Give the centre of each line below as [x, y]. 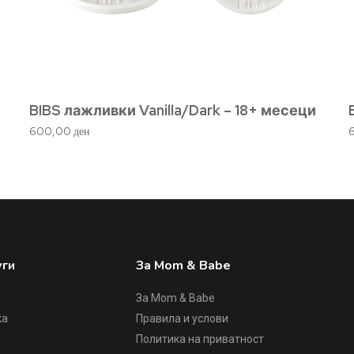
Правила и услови [182, 318]
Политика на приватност [200, 339]
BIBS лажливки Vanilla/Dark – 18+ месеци [173, 110]
